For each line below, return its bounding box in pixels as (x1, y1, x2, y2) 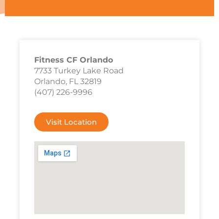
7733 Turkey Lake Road (34, 66, 124, 75)
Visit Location (46, 117, 97, 127)
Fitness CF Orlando (34, 55, 113, 65)
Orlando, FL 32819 (34, 77, 102, 86)
